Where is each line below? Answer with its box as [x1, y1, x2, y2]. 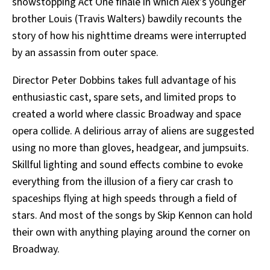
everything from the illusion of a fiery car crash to [12, 174, 233, 190]
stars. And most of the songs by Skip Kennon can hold [12, 208, 253, 224]
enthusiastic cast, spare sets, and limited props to [12, 90, 236, 105]
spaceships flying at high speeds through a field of [12, 191, 237, 207]
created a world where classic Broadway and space [12, 107, 241, 122]
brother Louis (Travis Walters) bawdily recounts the [12, 11, 242, 27]
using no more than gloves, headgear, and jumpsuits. [12, 140, 249, 156]
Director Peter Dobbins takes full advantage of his [12, 73, 236, 89]
